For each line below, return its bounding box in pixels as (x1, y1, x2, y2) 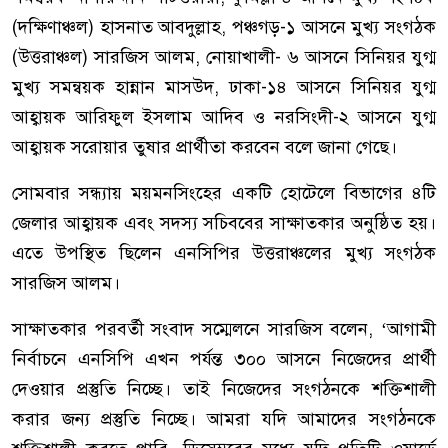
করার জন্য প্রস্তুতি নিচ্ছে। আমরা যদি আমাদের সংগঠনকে (12, 408, 436, 431)
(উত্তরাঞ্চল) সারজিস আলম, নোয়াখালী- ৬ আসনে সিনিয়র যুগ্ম (12, 46, 436, 69)
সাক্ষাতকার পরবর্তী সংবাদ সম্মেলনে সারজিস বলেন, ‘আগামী (12, 318, 436, 341)
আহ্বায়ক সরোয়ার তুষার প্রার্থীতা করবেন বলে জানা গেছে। (12, 136, 397, 159)
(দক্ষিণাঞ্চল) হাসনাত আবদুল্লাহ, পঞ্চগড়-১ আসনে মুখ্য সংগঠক (12, 16, 436, 39)
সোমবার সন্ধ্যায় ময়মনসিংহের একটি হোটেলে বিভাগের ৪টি (12, 182, 436, 205)
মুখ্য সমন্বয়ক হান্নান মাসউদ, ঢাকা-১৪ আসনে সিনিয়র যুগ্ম (12, 76, 436, 99)
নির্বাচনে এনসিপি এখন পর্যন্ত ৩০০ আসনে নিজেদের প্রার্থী (12, 348, 436, 371)
